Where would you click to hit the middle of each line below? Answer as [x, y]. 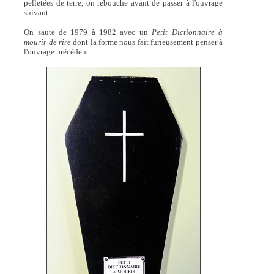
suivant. [37, 12]
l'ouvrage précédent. [57, 51]
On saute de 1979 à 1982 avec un [88, 32]
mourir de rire [47, 42]
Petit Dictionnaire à [187, 32]
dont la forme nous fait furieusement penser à [147, 42]
